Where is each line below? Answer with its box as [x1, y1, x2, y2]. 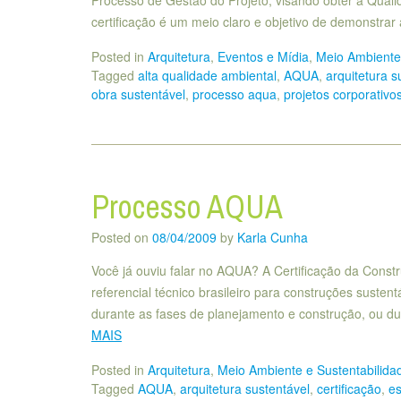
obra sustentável [91, 85, 185, 104]
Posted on [91, 228, 152, 247]
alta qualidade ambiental [138, 66, 277, 85]
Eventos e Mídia [218, 47, 309, 66]
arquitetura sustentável [180, 379, 310, 397]
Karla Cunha [237, 228, 308, 247]
